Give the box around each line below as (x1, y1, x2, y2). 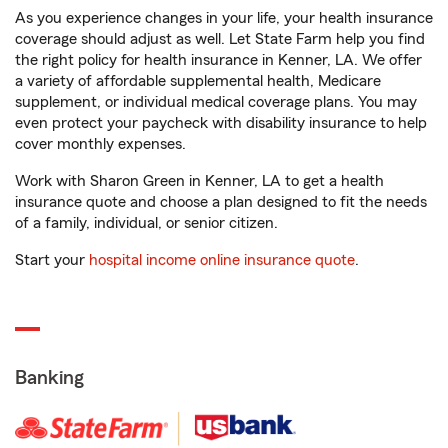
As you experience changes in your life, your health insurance (15, 10, 433, 27)
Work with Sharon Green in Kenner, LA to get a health (15, 173, 384, 190)
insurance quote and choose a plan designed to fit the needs (15, 194, 427, 211)
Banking (15, 368, 84, 389)
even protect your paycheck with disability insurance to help (15, 115, 427, 132)
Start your (15, 252, 89, 269)
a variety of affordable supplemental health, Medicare (15, 73, 381, 90)
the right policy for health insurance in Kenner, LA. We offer (15, 52, 422, 69)
